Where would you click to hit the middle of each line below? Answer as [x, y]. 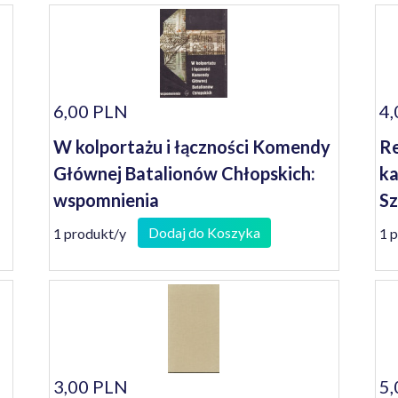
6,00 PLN [91, 111]
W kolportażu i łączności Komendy [192, 147]
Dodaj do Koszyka [205, 232]
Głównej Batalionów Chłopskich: [185, 173]
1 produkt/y [90, 233]
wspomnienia [107, 200]
